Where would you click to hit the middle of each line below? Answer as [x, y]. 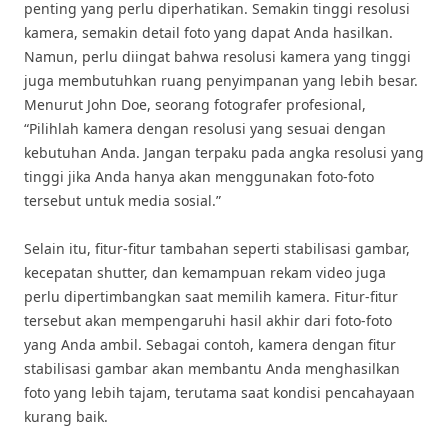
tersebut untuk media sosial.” [122, 200]
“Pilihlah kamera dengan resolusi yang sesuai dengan [205, 128]
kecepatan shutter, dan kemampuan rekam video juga [205, 272]
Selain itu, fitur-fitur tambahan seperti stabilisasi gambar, [217, 248]
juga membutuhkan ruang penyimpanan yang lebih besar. [221, 80]
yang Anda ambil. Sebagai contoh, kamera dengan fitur [210, 344]
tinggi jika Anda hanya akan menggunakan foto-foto [199, 176]
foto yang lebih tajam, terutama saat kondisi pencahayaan [219, 392]
